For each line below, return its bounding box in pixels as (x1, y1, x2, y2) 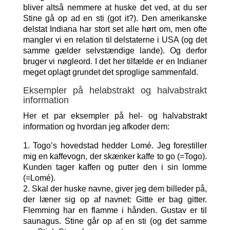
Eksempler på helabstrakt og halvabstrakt (23, 85, 207, 95)
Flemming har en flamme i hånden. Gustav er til (23, 206, 207, 215)
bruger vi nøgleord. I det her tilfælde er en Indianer (23, 57, 207, 66)
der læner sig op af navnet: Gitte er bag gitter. (23, 195, 207, 204)
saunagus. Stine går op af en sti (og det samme (23, 217, 207, 225)
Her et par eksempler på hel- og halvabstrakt (23, 111, 207, 120)
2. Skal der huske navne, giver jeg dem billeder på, (23, 184, 207, 193)
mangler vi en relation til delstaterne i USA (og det (23, 35, 207, 44)
